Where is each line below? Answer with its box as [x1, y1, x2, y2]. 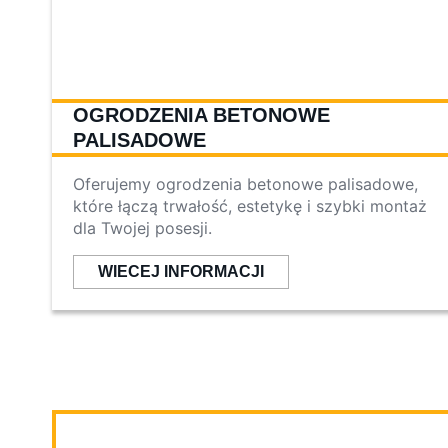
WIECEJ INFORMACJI [98, 263, 264, 281]
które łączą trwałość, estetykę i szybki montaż [73, 196, 427, 217]
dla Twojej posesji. [73, 218, 212, 239]
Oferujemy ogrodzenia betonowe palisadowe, [73, 174, 418, 195]
